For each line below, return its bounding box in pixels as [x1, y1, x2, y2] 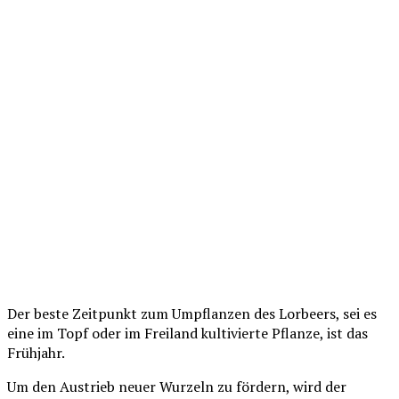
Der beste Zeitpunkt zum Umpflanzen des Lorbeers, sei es [7, 303, 377, 323]
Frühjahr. [7, 342, 65, 362]
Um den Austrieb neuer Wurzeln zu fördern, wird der [7, 376, 346, 396]
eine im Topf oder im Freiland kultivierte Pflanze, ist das [7, 322, 368, 343]
